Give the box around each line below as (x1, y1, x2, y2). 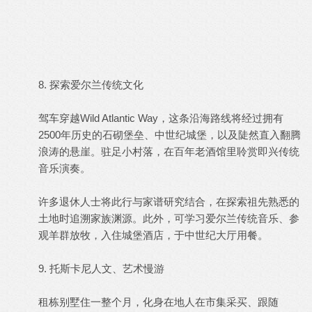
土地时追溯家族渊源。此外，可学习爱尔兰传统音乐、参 (38, 212, 299, 224)
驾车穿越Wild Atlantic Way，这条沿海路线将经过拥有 (38, 112, 283, 124)
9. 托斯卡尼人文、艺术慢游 (38, 263, 164, 274)
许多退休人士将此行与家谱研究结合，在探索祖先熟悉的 (38, 196, 299, 208)
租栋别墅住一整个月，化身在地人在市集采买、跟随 (38, 296, 279, 308)
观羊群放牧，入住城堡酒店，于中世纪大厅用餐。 (38, 229, 268, 241)
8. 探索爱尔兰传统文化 (38, 79, 143, 91)
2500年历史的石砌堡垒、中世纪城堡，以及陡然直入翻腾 (38, 129, 301, 141)
